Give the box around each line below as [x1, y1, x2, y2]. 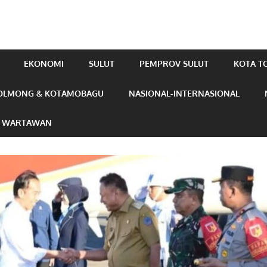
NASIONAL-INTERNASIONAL [129, 88, 240, 98]
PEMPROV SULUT [139, 58, 209, 69]
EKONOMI [24, 58, 64, 69]
